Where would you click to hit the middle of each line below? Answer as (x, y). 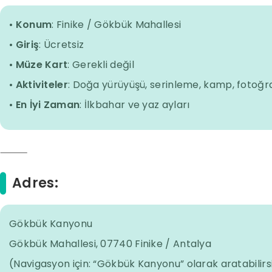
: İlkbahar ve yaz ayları (135, 105)
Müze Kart (42, 65)
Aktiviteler (42, 85)
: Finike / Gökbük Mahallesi (117, 25)
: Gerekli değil (101, 65)
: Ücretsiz (62, 45)
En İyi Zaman (48, 105)
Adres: (35, 183)
